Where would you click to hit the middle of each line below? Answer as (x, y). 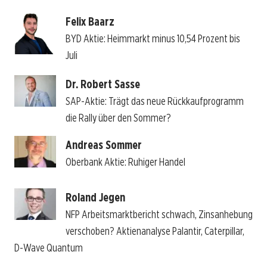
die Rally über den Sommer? (118, 118)
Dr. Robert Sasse (103, 84)
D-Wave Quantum (48, 248)
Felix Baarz (90, 21)
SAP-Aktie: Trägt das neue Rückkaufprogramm (154, 101)
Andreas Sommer (103, 145)
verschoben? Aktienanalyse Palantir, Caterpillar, (155, 231)
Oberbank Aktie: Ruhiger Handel (125, 162)
